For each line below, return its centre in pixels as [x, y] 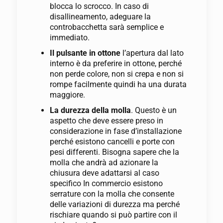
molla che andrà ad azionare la [104, 163]
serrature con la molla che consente [112, 194]
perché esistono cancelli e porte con [112, 142]
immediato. [69, 38]
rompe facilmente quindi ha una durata [118, 85]
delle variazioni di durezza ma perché [114, 205]
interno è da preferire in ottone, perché [115, 64]
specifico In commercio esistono [106, 184]
